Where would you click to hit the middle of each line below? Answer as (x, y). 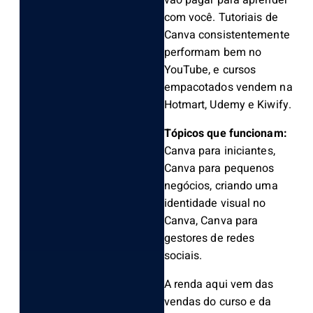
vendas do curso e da (218, 302)
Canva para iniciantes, (219, 151)
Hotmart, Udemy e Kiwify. (227, 105)
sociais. (183, 256)
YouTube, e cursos (210, 70)
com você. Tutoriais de (221, 18)
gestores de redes (209, 239)
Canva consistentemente (227, 35)
